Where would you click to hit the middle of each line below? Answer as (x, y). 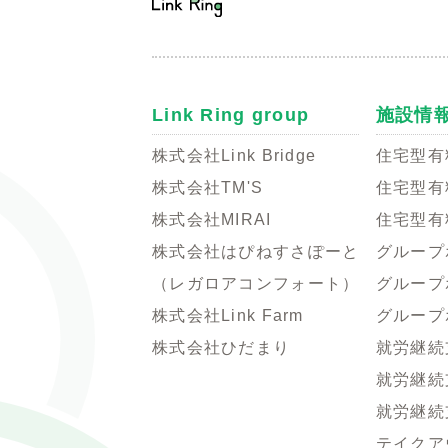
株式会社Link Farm (228, 315)
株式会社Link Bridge (234, 155)
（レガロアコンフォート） (256, 283)
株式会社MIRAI (212, 219)
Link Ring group (231, 114)
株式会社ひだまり (221, 347)
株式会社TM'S (208, 187)
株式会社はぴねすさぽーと (256, 251)
